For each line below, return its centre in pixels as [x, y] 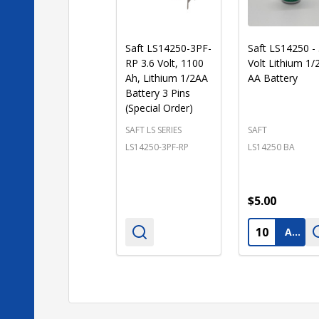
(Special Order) [159, 108]
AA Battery [272, 78]
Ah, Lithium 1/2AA [167, 78]
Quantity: [273, 228]
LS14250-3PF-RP [157, 147]
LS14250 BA [271, 147]
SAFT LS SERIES [153, 130]
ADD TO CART [296, 231]
